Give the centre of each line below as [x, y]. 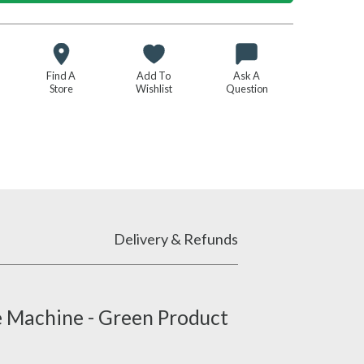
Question [247, 89]
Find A [61, 76]
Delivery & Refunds [175, 239]
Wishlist [154, 89]
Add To [154, 76]
